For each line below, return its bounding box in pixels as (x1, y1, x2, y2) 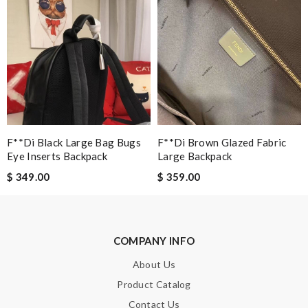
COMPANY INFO (113, 234, 195, 247)
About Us (132, 258, 176, 270)
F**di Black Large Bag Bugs (7, 135, 141, 148)
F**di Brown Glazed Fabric (157, 135, 287, 148)
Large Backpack (157, 149, 232, 162)
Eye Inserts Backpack (7, 149, 108, 162)
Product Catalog (117, 278, 191, 290)
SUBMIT (250, 35, 280, 46)
